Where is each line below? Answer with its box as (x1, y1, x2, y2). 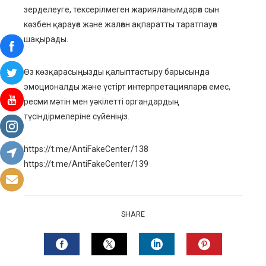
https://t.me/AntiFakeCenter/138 (24, 144, 148, 154)
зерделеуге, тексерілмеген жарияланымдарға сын (24, 5, 219, 15)
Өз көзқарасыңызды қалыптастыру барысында (24, 67, 210, 77)
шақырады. (24, 34, 68, 45)
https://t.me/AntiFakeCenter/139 (24, 159, 148, 169)
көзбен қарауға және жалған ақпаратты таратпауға (24, 20, 217, 30)
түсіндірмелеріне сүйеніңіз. (24, 112, 129, 122)
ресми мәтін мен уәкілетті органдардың (24, 97, 179, 107)
